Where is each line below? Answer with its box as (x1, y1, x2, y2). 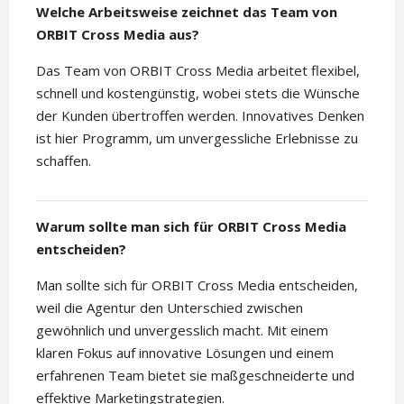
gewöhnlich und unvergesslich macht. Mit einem (36, 321, 328, 340)
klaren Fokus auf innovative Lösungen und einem (36, 344, 334, 363)
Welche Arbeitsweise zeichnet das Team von (36, 3, 337, 22)
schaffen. (36, 151, 91, 170)
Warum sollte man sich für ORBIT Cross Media (36, 217, 346, 236)
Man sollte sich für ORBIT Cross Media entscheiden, (36, 276, 358, 295)
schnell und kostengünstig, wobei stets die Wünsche (36, 84, 360, 103)
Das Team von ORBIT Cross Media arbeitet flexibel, (36, 61, 360, 80)
